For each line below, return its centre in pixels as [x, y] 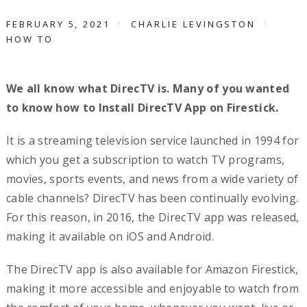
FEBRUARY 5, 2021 [58, 24]
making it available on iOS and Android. [110, 237]
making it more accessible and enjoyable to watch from [152, 289]
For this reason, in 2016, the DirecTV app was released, [152, 218]
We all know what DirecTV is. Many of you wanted [148, 89]
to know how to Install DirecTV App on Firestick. [144, 108]
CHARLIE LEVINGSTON [194, 24]
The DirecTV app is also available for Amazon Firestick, [152, 270]
